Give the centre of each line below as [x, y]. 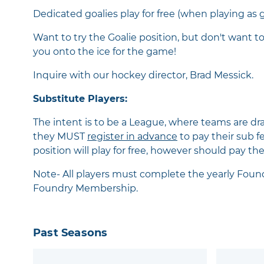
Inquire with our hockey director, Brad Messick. [143, 75]
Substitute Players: [80, 98]
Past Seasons [70, 232]
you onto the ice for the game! [105, 51]
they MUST [60, 136]
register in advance [132, 136]
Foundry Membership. [85, 188]
